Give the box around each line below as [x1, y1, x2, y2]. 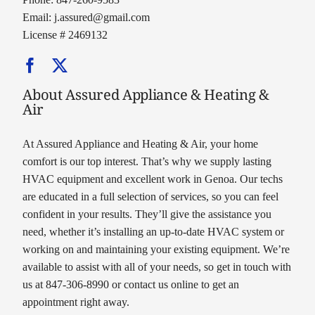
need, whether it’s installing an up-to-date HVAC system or [22, 225, 285, 238]
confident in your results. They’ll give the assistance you [22, 207, 272, 220]
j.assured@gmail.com [54, 11, 150, 23]
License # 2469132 [22, 28, 108, 41]
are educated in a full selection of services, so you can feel [22, 190, 279, 202]
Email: [22, 11, 55, 23]
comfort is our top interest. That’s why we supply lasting [22, 155, 272, 167]
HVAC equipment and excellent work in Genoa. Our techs [22, 172, 283, 185]
